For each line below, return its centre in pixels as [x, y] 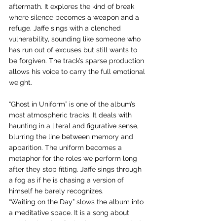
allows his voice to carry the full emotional [78, 72]
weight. [20, 82]
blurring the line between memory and [72, 137]
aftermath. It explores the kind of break [73, 6]
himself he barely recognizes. [56, 191]
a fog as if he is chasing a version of [67, 180]
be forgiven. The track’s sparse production [77, 61]
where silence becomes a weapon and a [75, 17]
